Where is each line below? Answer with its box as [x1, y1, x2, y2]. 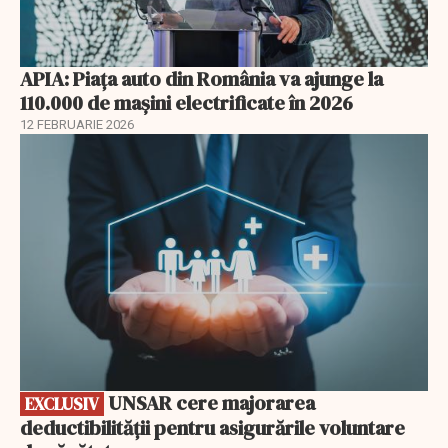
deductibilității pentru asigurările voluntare [20, 414, 405, 443]
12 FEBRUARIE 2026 [20, 116, 134, 132]
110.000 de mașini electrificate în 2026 [20, 88, 353, 117]
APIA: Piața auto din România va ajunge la [20, 64, 383, 93]
